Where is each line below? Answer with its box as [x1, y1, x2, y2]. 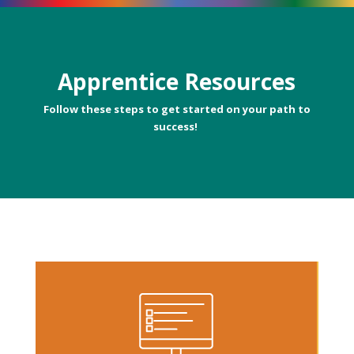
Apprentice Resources [58, 66, 296, 96]
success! [153, 119, 201, 134]
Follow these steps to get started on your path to [43, 101, 311, 116]
